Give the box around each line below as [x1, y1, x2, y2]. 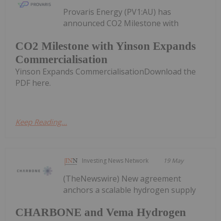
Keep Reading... [15, 116, 67, 127]
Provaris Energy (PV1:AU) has [63, 6, 172, 18]
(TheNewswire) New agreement [63, 173, 182, 184]
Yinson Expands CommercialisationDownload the [15, 66, 196, 77]
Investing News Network [82, 156, 149, 165]
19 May [163, 156, 184, 165]
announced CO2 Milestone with [63, 18, 179, 29]
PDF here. [15, 77, 51, 88]
